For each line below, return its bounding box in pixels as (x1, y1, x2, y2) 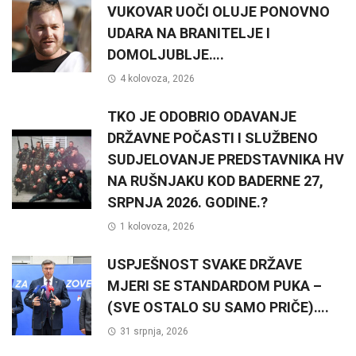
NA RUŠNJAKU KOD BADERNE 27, (107, 172, 323, 189)
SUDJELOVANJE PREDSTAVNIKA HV (107, 150, 344, 168)
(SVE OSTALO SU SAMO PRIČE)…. (107, 298, 329, 315)
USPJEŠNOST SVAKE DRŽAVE (107, 255, 302, 273)
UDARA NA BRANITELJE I (107, 24, 270, 41)
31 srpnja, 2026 (119, 325, 188, 337)
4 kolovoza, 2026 (119, 72, 195, 84)
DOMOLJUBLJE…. (107, 45, 224, 63)
